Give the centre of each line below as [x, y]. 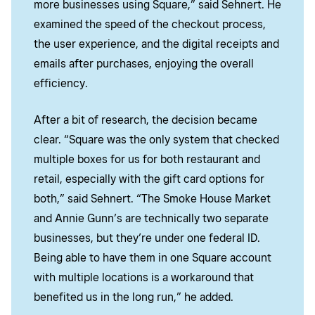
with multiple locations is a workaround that [144, 278]
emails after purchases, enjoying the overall [144, 64]
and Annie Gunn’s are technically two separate [151, 219]
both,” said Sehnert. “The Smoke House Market [152, 199]
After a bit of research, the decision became [146, 120]
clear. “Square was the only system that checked [156, 140]
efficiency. [61, 84]
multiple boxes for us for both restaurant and [147, 160]
